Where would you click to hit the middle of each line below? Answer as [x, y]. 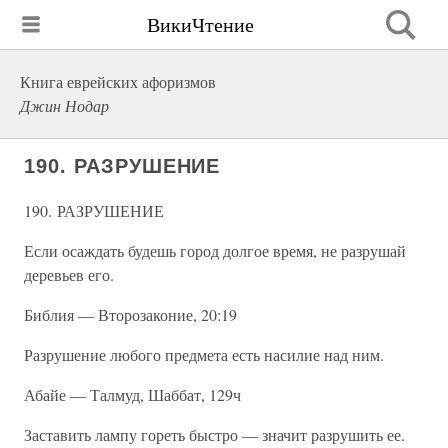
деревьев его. [69, 274]
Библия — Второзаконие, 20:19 [130, 314]
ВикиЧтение [200, 24]
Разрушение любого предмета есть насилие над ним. [204, 354]
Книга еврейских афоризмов [118, 81]
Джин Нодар [64, 105]
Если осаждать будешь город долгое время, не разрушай [215, 250]
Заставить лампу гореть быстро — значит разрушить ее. [214, 434]
